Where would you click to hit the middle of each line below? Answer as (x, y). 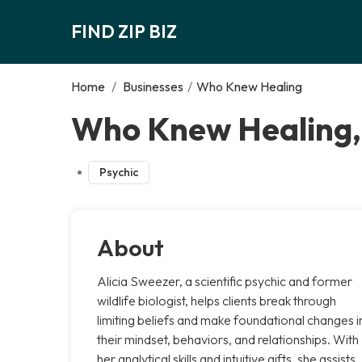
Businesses (153, 86)
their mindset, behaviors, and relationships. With (228, 339)
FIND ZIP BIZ (124, 31)
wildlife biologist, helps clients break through (217, 300)
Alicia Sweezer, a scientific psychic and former (225, 281)
